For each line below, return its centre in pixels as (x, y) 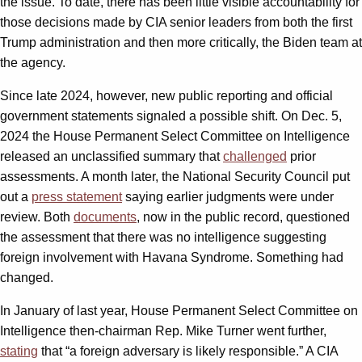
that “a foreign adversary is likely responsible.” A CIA (188, 351)
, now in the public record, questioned (243, 217)
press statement (77, 196)
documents (105, 217)
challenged (255, 156)
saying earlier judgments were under (228, 196)
